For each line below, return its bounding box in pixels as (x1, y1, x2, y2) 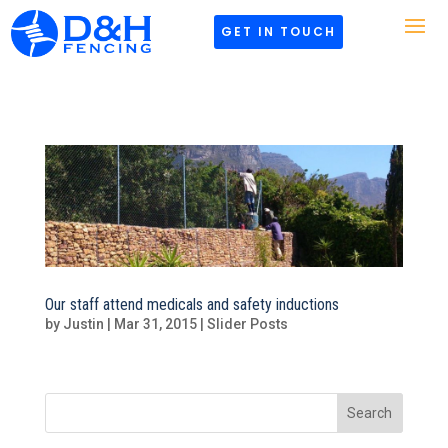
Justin (62, 315, 104, 332)
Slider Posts (206, 315, 288, 332)
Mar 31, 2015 (113, 315, 197, 332)
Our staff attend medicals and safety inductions (44, 294, 339, 314)
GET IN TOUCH (220, 23, 336, 40)
